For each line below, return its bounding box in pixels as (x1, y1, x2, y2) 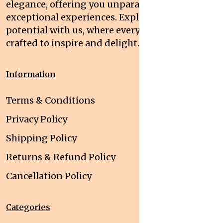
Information (6, 69, 55, 80)
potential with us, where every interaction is (6, 24, 202, 36)
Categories (6, 202, 50, 213)
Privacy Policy (6, 113, 67, 125)
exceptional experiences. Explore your (6, 11, 176, 23)
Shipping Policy (6, 132, 77, 144)
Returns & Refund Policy (6, 151, 115, 163)
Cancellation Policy (6, 170, 92, 182)
